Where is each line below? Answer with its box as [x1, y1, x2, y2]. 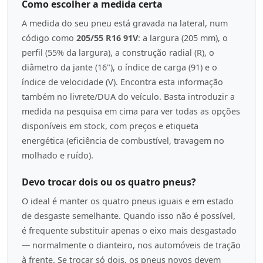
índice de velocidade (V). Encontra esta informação [22, 76, 223, 87]
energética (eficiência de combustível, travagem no [22, 135, 224, 146]
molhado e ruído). [22, 150, 93, 161]
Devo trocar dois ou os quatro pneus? [22, 176, 196, 188]
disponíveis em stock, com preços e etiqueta [22, 120, 198, 131]
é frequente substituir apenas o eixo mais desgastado [22, 225, 237, 236]
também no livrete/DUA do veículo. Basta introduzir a [22, 91, 235, 102]
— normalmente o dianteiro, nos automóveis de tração [22, 240, 241, 251]
